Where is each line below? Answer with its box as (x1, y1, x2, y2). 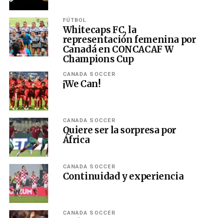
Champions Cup (62, 53, 134, 65)
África (62, 134, 90, 145)
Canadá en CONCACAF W (62, 43, 174, 55)
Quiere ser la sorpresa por (62, 124, 176, 136)
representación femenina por (62, 34, 196, 45)
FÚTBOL (62, 17, 87, 23)
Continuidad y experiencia (62, 170, 184, 182)
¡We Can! (62, 78, 101, 90)
